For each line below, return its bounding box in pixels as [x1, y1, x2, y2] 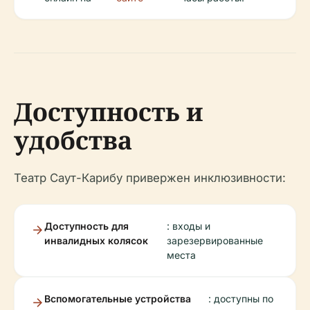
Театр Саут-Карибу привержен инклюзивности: [14, 171, 286, 185]
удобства [14, 123, 132, 157]
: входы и [167, 220, 211, 232]
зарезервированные [167, 235, 264, 246]
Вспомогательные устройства [44, 293, 191, 304]
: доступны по [208, 293, 274, 304]
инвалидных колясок [44, 235, 148, 246]
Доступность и [14, 95, 203, 129]
